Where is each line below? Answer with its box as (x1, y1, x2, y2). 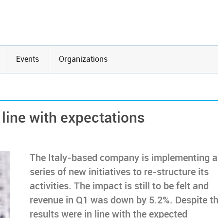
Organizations (59, 54, 108, 64)
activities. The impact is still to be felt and (30, 181, 209, 192)
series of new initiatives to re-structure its (30, 166, 209, 178)
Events (16, 54, 39, 64)
